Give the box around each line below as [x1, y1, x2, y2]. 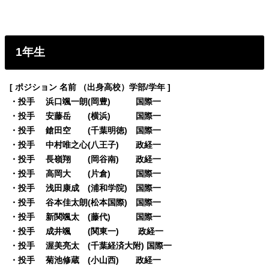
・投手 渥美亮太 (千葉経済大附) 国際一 [10, 241, 172, 251]
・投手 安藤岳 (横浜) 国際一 [10, 111, 162, 121]
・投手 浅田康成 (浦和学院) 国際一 [10, 183, 162, 193]
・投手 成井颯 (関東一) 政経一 [10, 226, 164, 237]
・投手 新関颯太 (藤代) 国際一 [10, 212, 162, 222]
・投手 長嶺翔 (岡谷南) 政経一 [10, 154, 162, 165]
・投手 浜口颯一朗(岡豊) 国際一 [10, 97, 162, 107]
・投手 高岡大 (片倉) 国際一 [10, 169, 162, 179]
